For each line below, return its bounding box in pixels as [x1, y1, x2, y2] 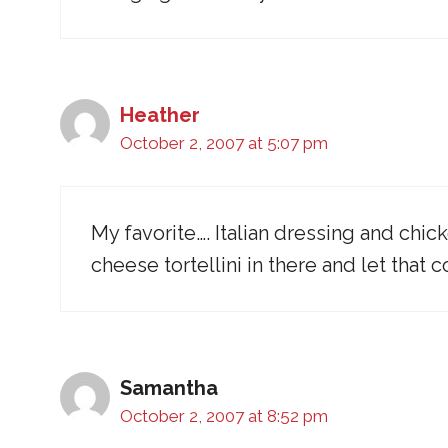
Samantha [120, 376, 218, 401]
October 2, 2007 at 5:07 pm [120, 133, 328, 154]
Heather [120, 103, 200, 128]
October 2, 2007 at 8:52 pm [120, 406, 328, 427]
